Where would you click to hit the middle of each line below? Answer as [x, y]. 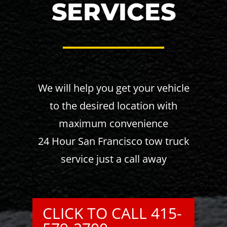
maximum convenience [113, 123]
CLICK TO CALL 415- [112, 213]
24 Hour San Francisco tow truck [113, 141]
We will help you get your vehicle [113, 88]
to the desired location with [113, 106]
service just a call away [113, 159]
